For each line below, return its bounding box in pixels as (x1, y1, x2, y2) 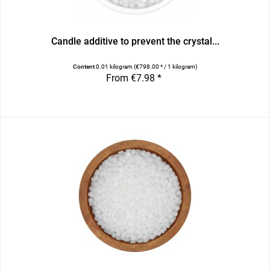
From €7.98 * (105, 72, 162, 84)
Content (73, 63, 96, 70)
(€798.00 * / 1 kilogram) (134, 63, 198, 70)
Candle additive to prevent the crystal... (51, 35, 219, 47)
